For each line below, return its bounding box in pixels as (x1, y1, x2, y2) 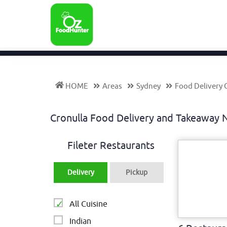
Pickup (126, 168, 148, 177)
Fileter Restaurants (67, 139, 155, 152)
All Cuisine (69, 199, 108, 209)
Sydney (136, 82, 161, 91)
